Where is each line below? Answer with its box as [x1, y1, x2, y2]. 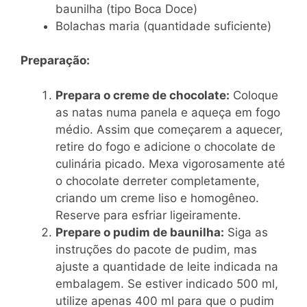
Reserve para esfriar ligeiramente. [56, 208, 241, 222]
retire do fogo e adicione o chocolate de [56, 139, 275, 153]
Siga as [224, 225, 268, 239]
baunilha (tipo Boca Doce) [56, 1, 197, 16]
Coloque [230, 88, 278, 102]
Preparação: [21, 53, 90, 68]
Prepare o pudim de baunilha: [56, 225, 224, 239]
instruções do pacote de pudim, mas [56, 242, 257, 256]
